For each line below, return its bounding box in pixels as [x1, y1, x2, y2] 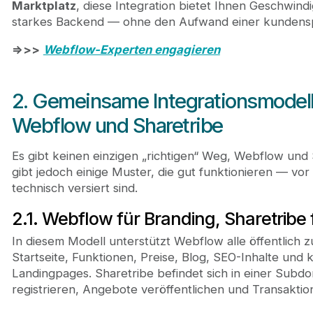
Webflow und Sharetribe [11, 113, 223, 138]
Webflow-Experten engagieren [43, 42, 220, 57]
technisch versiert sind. [11, 180, 138, 195]
